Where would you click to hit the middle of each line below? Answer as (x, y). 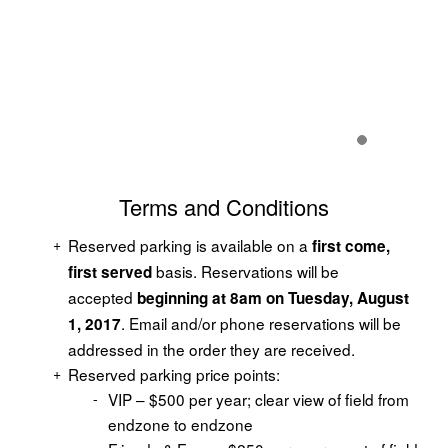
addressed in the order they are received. (211, 349)
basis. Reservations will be (247, 271)
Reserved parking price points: (173, 374)
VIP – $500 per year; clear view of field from (258, 399)
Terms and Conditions (224, 207)
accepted (102, 297)
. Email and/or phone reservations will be (260, 323)
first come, (350, 246)
